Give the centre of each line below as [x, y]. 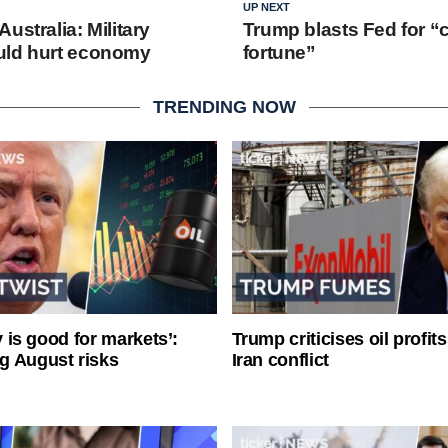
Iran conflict [280, 360]
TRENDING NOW [224, 107]
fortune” [279, 52]
